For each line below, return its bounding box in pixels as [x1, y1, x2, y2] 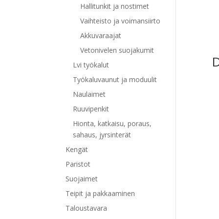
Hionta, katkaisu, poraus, [73, 118, 152, 128]
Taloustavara [66, 203, 108, 213]
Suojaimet [66, 174, 98, 183]
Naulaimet [73, 89, 106, 99]
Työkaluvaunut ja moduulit [73, 74, 157, 84]
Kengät [66, 144, 88, 154]
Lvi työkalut [73, 60, 109, 69]
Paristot [66, 159, 91, 169]
